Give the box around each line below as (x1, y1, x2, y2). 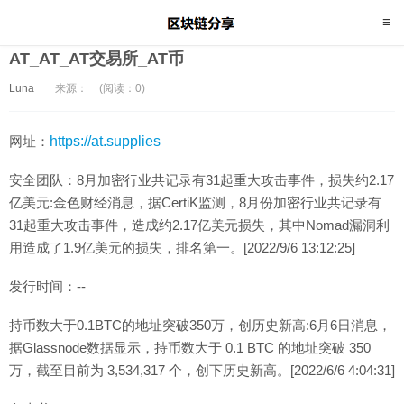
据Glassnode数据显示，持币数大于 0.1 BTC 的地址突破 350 (9, 340, 371, 355)
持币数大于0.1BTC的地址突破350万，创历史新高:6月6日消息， (9, 317, 391, 333)
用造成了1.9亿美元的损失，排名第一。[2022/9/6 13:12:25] (9, 240, 355, 255)
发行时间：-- (9, 279, 86, 294)
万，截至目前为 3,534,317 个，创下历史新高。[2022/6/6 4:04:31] (9, 363, 395, 378)
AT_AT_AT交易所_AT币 (9, 50, 184, 68)
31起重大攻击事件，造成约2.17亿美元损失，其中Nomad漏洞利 (9, 217, 390, 233)
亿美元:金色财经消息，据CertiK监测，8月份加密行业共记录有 (9, 195, 381, 210)
